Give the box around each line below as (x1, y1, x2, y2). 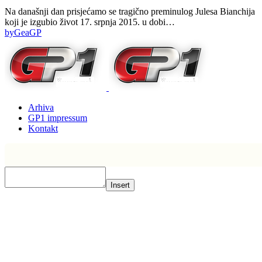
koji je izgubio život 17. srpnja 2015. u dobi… (5, 17, 175, 27)
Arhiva (28, 102, 54, 113)
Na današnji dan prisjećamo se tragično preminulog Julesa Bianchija (5, 6, 255, 17)
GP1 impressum (28, 113, 87, 123)
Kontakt (28, 123, 58, 134)
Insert (111, 181, 130, 190)
